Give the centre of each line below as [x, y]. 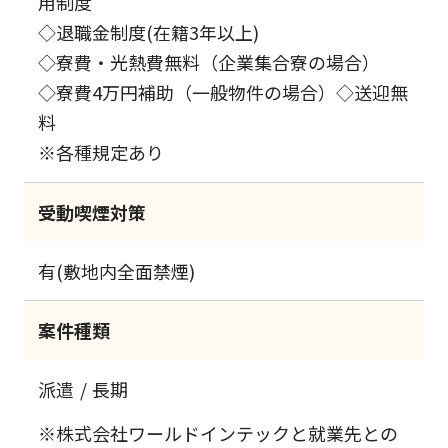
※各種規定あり [101, 152]
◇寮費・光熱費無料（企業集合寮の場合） [209, 62]
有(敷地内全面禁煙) [117, 270]
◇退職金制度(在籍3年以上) [149, 32]
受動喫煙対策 [92, 212]
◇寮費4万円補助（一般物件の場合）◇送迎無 [223, 92]
